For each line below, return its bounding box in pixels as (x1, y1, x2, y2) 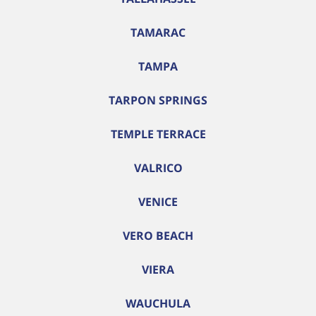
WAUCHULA (126, 296, 190, 311)
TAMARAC (130, 25, 186, 40)
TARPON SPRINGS (109, 92, 207, 108)
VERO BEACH (123, 228, 193, 243)
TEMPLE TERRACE (110, 126, 206, 142)
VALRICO (133, 160, 183, 176)
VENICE (138, 194, 178, 209)
